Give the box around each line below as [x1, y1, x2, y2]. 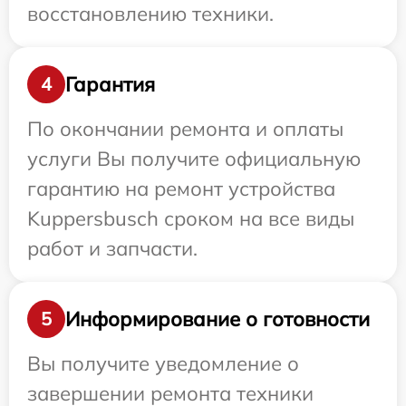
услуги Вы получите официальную [27, 146, 361, 171]
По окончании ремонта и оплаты [27, 116, 343, 141]
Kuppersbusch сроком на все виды [27, 206, 354, 231]
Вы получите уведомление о [27, 351, 299, 376]
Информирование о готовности [65, 305, 370, 332]
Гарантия [65, 71, 155, 97]
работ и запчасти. [27, 236, 198, 261]
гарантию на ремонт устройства [27, 176, 335, 201]
